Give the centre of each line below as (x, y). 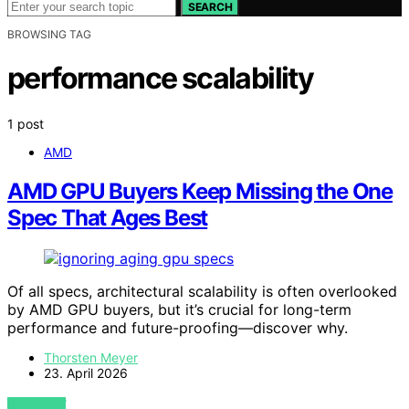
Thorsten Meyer (91, 357)
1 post (26, 123)
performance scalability (161, 79)
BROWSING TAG (49, 34)
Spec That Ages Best (108, 217)
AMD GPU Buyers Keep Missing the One (200, 191)
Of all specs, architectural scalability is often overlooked (202, 291)
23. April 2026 (86, 372)
